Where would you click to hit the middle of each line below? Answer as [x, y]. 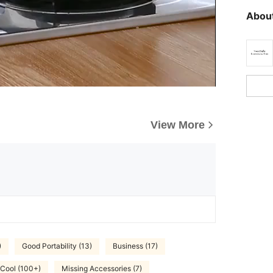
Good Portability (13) [57, 246]
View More [178, 125]
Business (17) [135, 246]
